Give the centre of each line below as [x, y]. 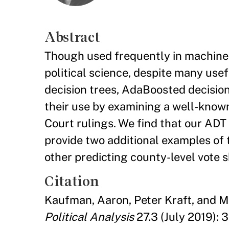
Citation [72, 181]
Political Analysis [89, 216]
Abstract [72, 37]
